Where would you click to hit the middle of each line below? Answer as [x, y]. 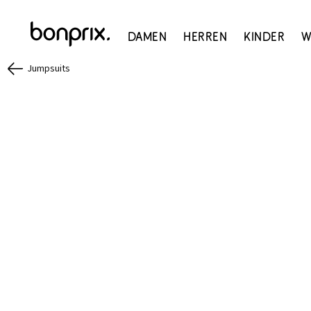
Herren [205, 36]
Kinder [264, 36]
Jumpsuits [49, 69]
